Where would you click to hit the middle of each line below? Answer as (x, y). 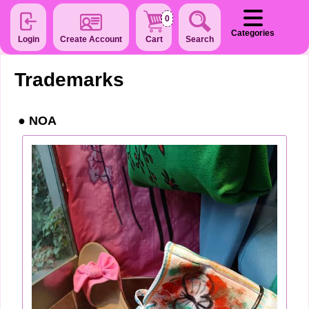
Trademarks (69, 80)
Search (200, 39)
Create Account (91, 39)
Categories (253, 33)
